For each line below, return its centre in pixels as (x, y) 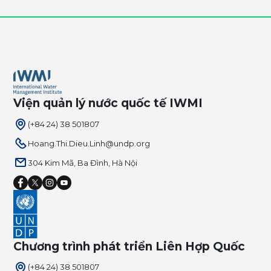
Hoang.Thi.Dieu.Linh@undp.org (89, 143)
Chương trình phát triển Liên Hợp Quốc (129, 246)
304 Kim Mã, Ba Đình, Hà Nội (83, 162)
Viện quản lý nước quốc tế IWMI (108, 103)
